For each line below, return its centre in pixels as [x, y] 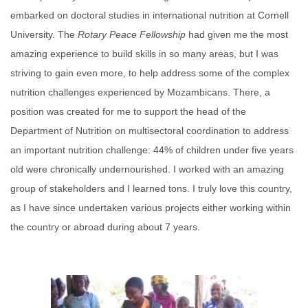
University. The [44, 34]
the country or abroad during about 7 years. [105, 227]
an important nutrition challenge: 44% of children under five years [152, 150]
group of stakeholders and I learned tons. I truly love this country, [151, 188]
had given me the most [237, 34]
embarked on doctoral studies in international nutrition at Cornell [150, 15]
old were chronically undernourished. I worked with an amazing [147, 169]
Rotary [93, 34]
